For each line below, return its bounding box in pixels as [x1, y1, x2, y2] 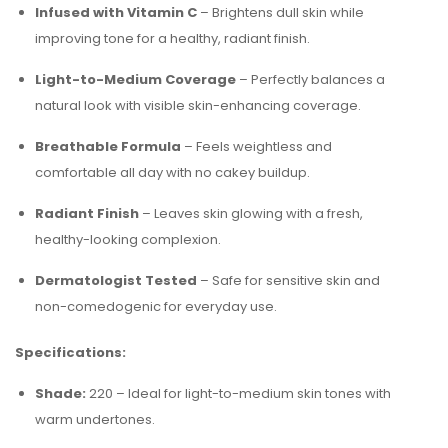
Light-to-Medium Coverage [35, 70, 236, 89]
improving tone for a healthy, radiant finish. [35, 29, 310, 48]
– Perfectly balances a [236, 70, 385, 89]
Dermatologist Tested [35, 271, 197, 290]
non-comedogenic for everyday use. [35, 297, 277, 316]
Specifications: [15, 343, 126, 362]
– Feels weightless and [181, 137, 332, 156]
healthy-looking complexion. [35, 230, 221, 249]
